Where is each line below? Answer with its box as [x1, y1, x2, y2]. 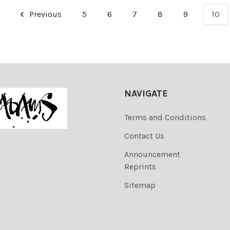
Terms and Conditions [124, 112, 206, 123]
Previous [27, 9, 62, 20]
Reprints [124, 162, 156, 172]
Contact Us [124, 131, 164, 141]
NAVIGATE [124, 88, 168, 100]
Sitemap [124, 180, 156, 190]
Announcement [124, 149, 180, 160]
